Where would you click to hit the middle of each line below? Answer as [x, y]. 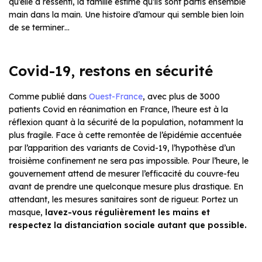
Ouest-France [116, 97]
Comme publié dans [49, 97]
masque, [27, 213]
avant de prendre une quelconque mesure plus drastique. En [126, 187]
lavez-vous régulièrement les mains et [127, 213]
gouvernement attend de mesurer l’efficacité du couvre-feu [124, 174]
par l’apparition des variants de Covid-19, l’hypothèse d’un [122, 148]
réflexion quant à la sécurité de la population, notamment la [126, 123]
